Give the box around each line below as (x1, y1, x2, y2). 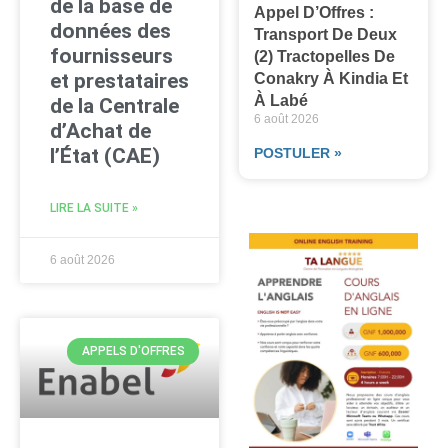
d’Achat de (50, 119, 151, 144)
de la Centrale (50, 94, 179, 119)
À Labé (254, 91, 309, 109)
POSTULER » (254, 144, 343, 161)
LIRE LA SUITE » (50, 201, 138, 216)
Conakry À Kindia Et (254, 69, 409, 87)
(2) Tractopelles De (254, 47, 396, 65)
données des (50, 19, 171, 44)
